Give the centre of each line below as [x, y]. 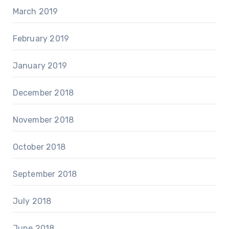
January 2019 [40, 66]
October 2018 [39, 147]
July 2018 [32, 201]
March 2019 [35, 12]
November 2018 [43, 120]
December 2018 [43, 93]
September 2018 [45, 174]
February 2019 [41, 39]
